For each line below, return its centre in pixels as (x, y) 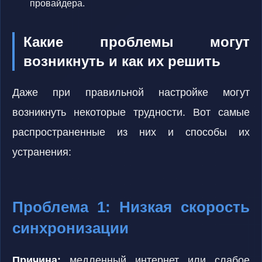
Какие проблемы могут (137, 42)
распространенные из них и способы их (131, 132)
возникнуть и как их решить (122, 61)
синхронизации (70, 228)
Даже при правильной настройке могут (131, 92)
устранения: (42, 152)
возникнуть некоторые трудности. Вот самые (131, 112)
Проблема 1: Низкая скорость (131, 207)
